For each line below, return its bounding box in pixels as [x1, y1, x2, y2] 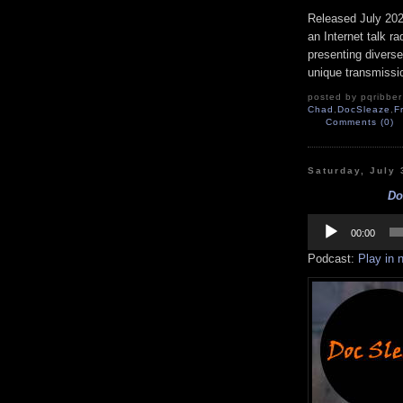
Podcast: [308, 252, 358, 266]
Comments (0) [326, 117, 395, 128]
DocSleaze [337, 104, 391, 115]
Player [307, 227, 340, 241]
